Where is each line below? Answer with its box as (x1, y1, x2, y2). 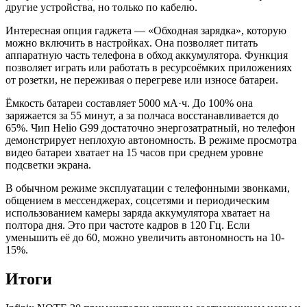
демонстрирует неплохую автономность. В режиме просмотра (5, 134, 297, 146)
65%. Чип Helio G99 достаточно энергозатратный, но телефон (5, 121, 295, 134)
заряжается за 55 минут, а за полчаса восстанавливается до (5, 109, 279, 121)
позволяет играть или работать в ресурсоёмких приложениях (5, 61, 292, 73)
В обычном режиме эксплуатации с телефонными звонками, (5, 182, 290, 194)
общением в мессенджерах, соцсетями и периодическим (5, 194, 269, 206)
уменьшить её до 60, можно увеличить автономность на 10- (5, 231, 284, 243)
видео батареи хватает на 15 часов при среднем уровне (5, 146, 263, 158)
